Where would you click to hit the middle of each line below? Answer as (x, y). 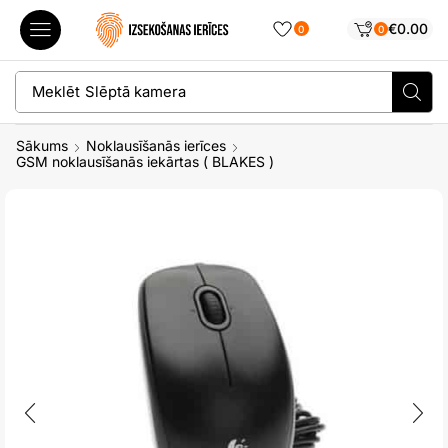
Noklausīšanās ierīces (156, 145)
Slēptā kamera (135, 91)
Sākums (42, 145)
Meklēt (55, 91)
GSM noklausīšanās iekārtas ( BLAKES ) (145, 161)
